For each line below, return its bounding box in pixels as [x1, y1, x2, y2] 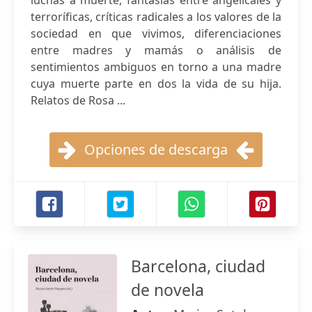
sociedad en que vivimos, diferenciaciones [31, 26, 281, 41]
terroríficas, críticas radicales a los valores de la [31, 9, 281, 24]
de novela [131, 279, 204, 301]
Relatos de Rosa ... [31, 93, 125, 108]
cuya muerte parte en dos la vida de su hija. [31, 76, 281, 91]
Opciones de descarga [84, 140, 228, 159]
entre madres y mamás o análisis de [31, 42, 281, 58]
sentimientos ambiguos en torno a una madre [31, 59, 281, 75]
